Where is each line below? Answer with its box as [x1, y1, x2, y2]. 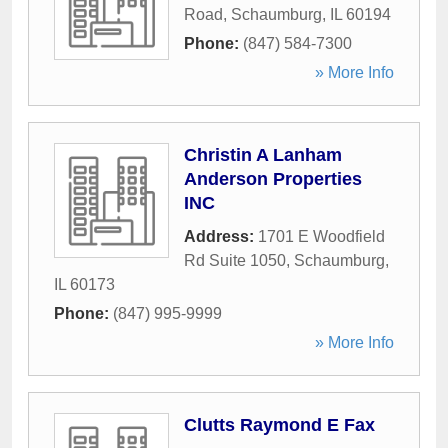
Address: [184, 228, 258, 245]
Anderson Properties [184, 169, 362, 189]
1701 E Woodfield [258, 228, 385, 245]
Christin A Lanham [184, 145, 342, 165]
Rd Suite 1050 [184, 252, 286, 269]
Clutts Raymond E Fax [184, 415, 375, 435]
